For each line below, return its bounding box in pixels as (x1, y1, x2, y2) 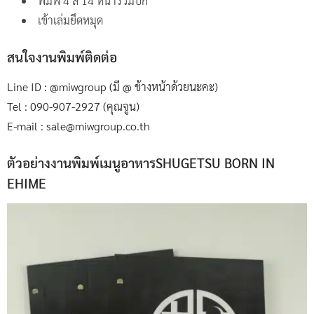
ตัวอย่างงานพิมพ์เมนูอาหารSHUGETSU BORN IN (7, 154, 275, 171)
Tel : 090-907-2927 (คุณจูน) (7, 99, 139, 114)
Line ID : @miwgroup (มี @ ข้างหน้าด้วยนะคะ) (7, 79, 218, 94)
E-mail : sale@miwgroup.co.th (7, 118, 150, 133)
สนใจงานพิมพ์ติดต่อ (7, 48, 117, 65)
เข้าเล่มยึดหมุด (38, 13, 103, 27)
